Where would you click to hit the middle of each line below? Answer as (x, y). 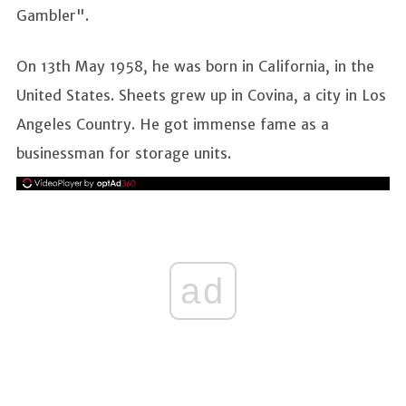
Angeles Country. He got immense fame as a (173, 125)
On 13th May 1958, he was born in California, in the (195, 67)
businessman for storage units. (126, 154)
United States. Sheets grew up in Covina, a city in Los (201, 96)
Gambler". (55, 16)
